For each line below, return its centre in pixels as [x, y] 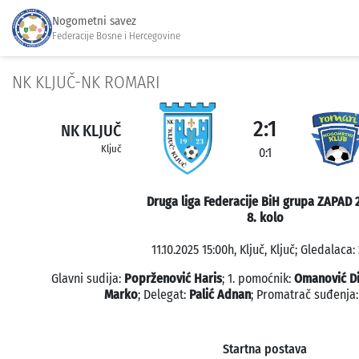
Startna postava [265, 349]
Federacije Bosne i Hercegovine [116, 35]
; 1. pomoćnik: [258, 278]
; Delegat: [163, 294]
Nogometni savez [94, 20]
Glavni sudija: [88, 278]
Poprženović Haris [173, 278]
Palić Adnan [220, 294]
